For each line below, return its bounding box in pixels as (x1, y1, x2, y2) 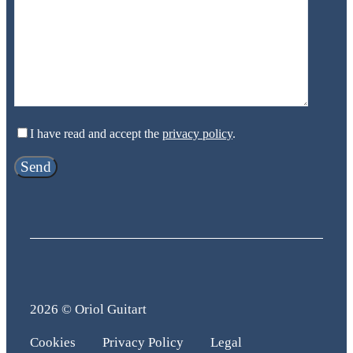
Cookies (30, 335, 76, 351)
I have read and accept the (30, 127, 162, 141)
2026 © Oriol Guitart (30, 302, 147, 318)
